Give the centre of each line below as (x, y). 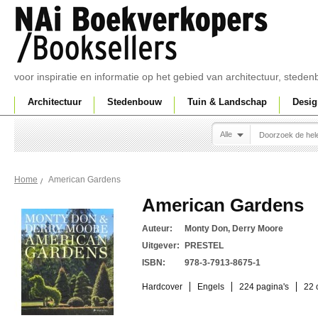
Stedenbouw (135, 102)
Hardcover (162, 287)
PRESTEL (204, 246)
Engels (211, 287)
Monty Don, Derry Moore (234, 229)
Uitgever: (161, 246)
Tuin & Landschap (227, 102)
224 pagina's (264, 287)
